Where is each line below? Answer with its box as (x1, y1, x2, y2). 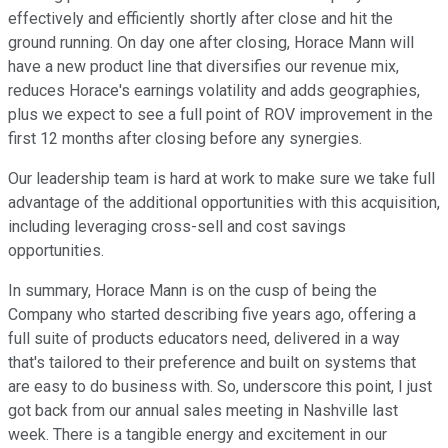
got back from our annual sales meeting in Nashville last (8, 401, 398, 421)
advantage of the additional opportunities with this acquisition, (8, 193, 440, 213)
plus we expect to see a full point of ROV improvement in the (8, 105, 433, 125)
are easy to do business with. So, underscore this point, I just (8, 377, 432, 397)
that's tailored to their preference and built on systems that (8, 353, 416, 373)
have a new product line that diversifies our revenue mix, (8, 57, 399, 77)
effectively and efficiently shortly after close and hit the (8, 9, 393, 29)
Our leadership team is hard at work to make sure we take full (8, 169, 435, 189)
